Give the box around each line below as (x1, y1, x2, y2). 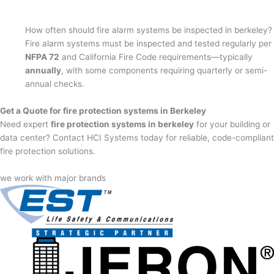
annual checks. (25, 78, 85, 89)
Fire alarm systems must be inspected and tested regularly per (25, 38, 272, 48)
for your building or (194, 119, 270, 129)
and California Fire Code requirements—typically (59, 51, 253, 62)
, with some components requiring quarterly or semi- (61, 65, 268, 75)
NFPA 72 (25, 51, 60, 62)
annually (25, 65, 62, 75)
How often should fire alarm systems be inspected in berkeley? (25, 24, 273, 35)
